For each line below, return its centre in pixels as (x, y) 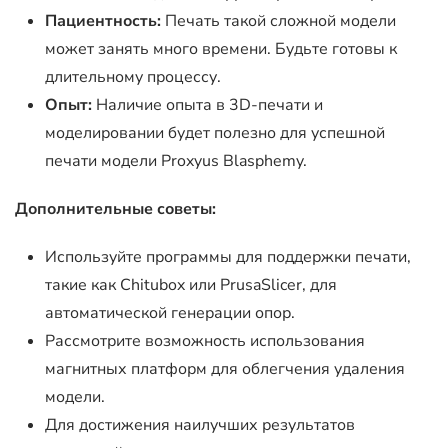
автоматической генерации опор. (170, 313)
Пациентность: (103, 21)
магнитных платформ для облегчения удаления (225, 369)
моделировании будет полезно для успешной (215, 133)
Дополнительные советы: (115, 209)
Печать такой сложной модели (278, 21)
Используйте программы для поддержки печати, (228, 257)
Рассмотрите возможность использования (205, 341)
